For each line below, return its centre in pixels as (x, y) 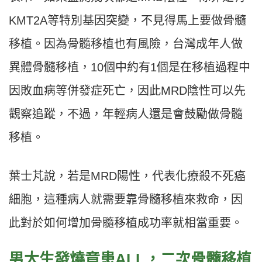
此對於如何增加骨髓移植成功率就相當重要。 (126, 223)
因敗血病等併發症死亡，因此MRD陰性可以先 (127, 91)
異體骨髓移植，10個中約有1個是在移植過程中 (130, 68)
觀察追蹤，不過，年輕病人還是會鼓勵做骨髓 (126, 114)
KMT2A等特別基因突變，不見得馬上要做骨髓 (127, 21)
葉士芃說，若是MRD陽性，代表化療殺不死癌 (127, 176)
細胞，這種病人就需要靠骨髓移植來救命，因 (126, 200)
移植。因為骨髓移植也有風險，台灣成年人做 (126, 44)
